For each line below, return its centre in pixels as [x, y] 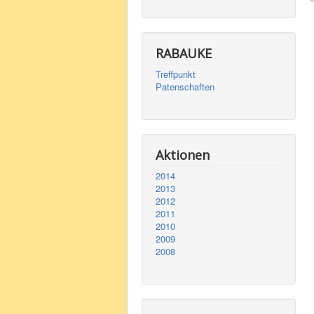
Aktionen [183, 155]
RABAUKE [184, 53]
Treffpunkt [176, 74]
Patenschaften [185, 87]
